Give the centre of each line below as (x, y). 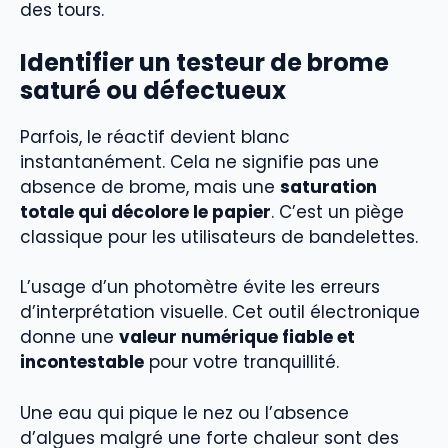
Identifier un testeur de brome (204, 62)
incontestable (82, 362)
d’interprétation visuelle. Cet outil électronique (220, 312)
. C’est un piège (337, 211)
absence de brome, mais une (150, 186)
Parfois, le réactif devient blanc (155, 136)
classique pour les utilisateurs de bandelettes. (219, 236)
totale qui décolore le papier (145, 211)
